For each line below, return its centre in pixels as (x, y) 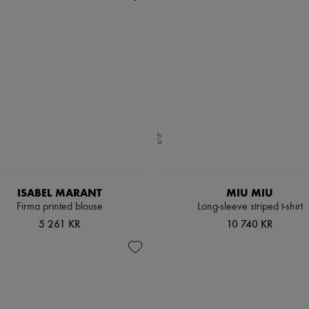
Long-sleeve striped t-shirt (250, 207)
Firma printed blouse (59, 207)
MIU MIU (250, 193)
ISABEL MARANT (59, 193)
